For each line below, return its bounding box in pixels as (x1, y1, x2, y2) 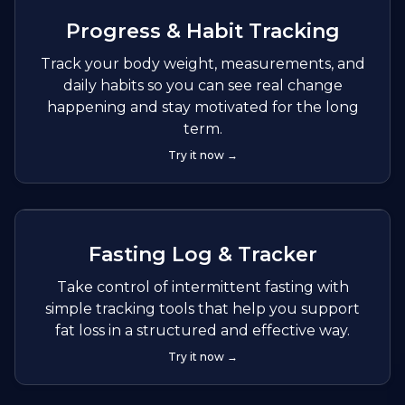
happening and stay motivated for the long (46, 98, 359, 116)
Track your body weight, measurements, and (40, 54, 365, 72)
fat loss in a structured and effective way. (55, 321, 350, 339)
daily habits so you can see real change (62, 76, 343, 94)
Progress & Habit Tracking (65, 18, 340, 43)
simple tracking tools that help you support (45, 299, 360, 317)
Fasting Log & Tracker (88, 241, 317, 267)
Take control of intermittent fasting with (56, 278, 349, 296)
